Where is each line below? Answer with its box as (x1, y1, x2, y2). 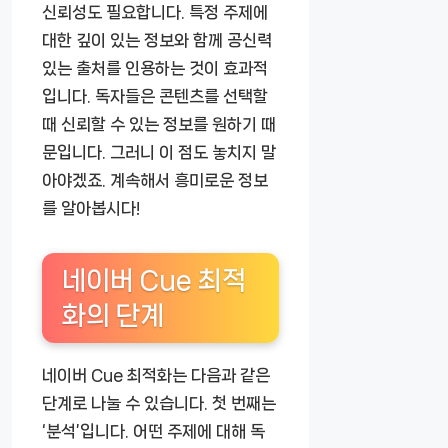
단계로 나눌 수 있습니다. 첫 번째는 (42, 394, 276, 413)
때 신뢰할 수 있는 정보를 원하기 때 (42, 115, 276, 134)
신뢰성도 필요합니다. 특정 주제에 (42, 3, 268, 22)
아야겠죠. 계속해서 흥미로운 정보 (42, 171, 268, 190)
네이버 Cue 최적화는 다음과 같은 (42, 366, 270, 385)
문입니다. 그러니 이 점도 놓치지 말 (42, 143, 276, 162)
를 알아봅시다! (42, 199, 140, 218)
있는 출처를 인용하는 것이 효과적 (42, 59, 268, 78)
